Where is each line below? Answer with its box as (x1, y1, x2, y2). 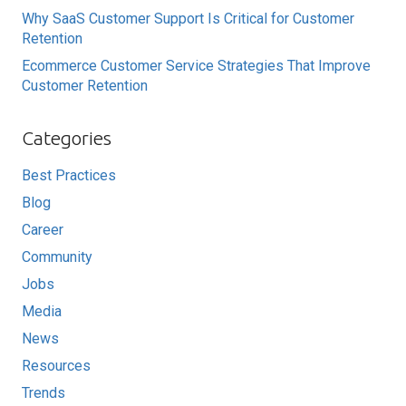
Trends (22, 383, 65, 401)
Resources (22, 356, 91, 374)
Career (22, 220, 63, 238)
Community (22, 247, 92, 266)
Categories (22, 127, 111, 149)
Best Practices (22, 166, 116, 184)
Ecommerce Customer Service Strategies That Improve (22, 56, 371, 74)
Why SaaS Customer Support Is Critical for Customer (22, 9, 354, 27)
